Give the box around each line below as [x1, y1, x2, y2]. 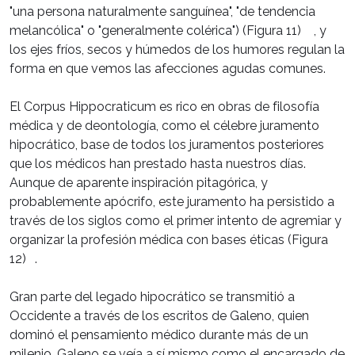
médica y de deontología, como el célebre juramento [10, 118, 319, 134]
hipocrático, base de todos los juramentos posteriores [10, 137, 324, 153]
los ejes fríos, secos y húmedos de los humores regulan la [10, 42, 345, 58]
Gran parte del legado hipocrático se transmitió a [10, 289, 295, 305]
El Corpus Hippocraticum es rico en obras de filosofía [10, 99, 319, 115]
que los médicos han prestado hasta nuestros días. [10, 156, 306, 172]
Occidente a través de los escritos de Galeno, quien [10, 308, 309, 324]
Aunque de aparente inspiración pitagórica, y [10, 175, 268, 191]
